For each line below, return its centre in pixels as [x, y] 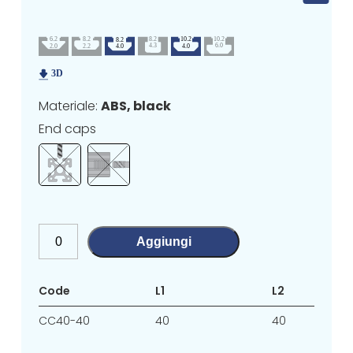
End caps [68, 129]
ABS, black [136, 106]
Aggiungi [163, 241]
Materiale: [70, 106]
